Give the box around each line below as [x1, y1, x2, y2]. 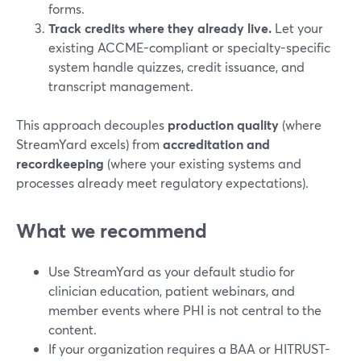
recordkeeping [16, 155, 104, 172]
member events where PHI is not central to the [48, 301, 322, 318]
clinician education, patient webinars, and [48, 282, 295, 299]
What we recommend [16, 218, 207, 243]
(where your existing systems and [104, 155, 301, 172]
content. [48, 321, 97, 338]
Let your [272, 19, 323, 36]
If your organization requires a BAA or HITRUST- [48, 340, 330, 357]
